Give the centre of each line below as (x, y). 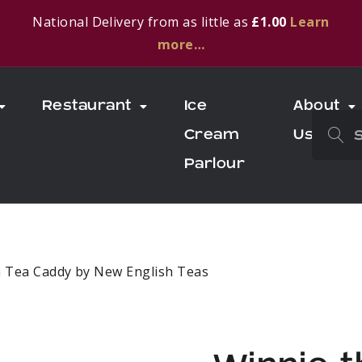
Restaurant (87, 105)
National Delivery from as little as (142, 22)
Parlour (215, 164)
